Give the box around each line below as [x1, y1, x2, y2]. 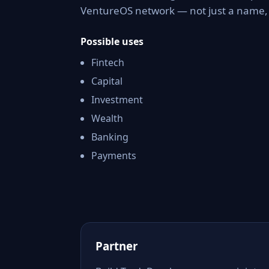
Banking [91, 130, 128, 144]
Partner [95, 238, 138, 253]
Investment [91, 93, 143, 106]
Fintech [91, 56, 124, 69]
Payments [91, 149, 136, 162]
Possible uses [80, 35, 144, 48]
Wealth [91, 112, 123, 125]
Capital [91, 74, 122, 88]
